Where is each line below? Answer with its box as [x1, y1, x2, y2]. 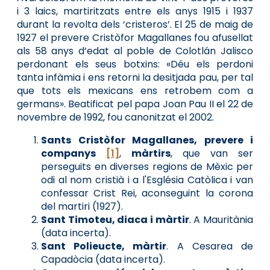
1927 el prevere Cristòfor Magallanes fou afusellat [17, 30, 253, 45]
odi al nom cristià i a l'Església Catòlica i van [41, 172, 253, 187]
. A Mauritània [189, 212, 254, 227]
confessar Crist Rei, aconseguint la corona [41, 186, 253, 200]
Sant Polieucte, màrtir [41, 239, 167, 253]
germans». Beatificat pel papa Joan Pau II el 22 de [17, 96, 253, 111]
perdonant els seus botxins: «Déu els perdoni [17, 57, 253, 71]
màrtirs [131, 146, 171, 160]
